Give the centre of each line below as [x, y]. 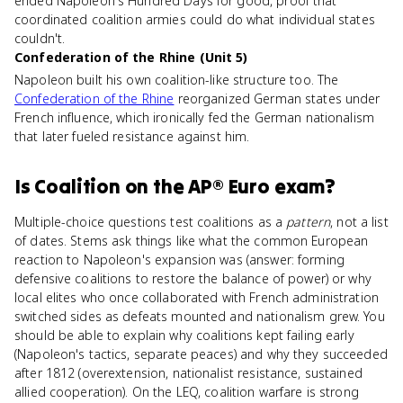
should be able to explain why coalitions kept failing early [184, 335]
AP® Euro [229, 186]
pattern [309, 222]
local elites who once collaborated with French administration [197, 297]
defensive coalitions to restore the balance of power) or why [193, 278]
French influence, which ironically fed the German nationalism [195, 117]
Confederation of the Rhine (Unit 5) [131, 57]
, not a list [359, 222]
